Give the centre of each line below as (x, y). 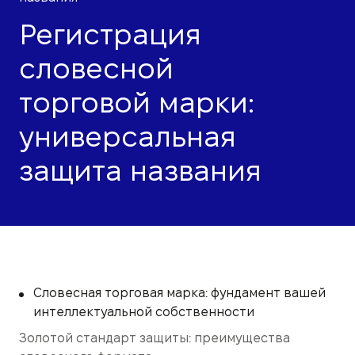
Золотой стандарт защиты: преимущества (155, 338)
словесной (96, 68)
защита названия (140, 170)
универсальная (128, 136)
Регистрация (110, 34)
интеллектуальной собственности (144, 311)
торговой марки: (137, 102)
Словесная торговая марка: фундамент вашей (179, 292)
